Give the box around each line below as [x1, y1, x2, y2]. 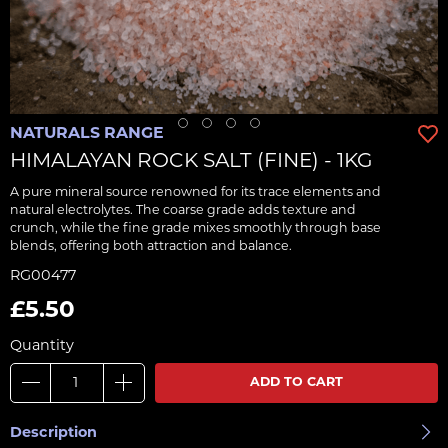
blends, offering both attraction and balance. [10, 241, 292, 253]
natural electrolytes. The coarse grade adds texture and [10, 205, 356, 217]
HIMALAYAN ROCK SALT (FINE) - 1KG [10, 152, 373, 172]
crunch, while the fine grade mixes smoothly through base [10, 223, 381, 235]
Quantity [10, 339, 74, 354]
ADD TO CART [250, 377, 343, 389]
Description [10, 426, 97, 441]
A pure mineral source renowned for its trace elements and [10, 187, 381, 199]
